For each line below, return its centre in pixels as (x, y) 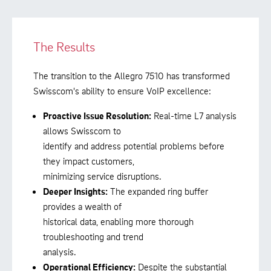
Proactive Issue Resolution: (97, 115)
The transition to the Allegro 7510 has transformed (132, 75)
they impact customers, (89, 161)
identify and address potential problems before (134, 145)
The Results (64, 47)
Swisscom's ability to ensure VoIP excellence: (122, 90)
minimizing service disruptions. (102, 176)
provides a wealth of (82, 206)
